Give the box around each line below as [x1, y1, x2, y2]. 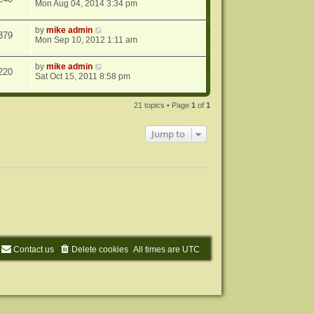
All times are [133, 244, 183, 254]
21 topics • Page [134, 101, 192, 110]
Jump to [151, 128, 186, 141]
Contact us [13, 244, 55, 254]
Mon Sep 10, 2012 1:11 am [35, 35, 138, 46]
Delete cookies [71, 244, 129, 254]
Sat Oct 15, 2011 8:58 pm [35, 71, 131, 82]
